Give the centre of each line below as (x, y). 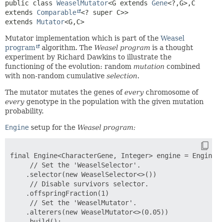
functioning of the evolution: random (69, 66)
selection (122, 76)
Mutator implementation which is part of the (83, 38)
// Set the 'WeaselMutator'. (73, 202)
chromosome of (171, 92)
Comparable (56, 12)
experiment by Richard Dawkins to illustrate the (88, 57)
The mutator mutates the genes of (65, 92)
